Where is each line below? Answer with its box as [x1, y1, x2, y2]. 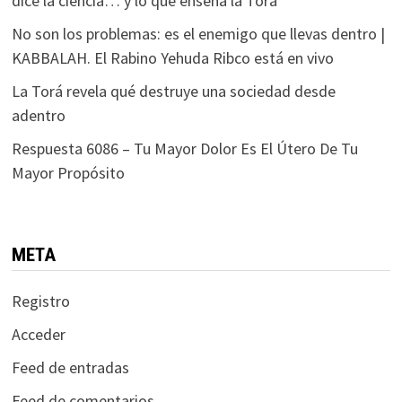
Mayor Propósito [11, 162, 125, 184]
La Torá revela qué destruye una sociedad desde [11, 81, 336, 102]
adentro [11, 105, 66, 127]
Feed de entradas [11, 357, 129, 379]
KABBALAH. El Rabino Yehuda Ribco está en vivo [11, 48, 334, 69]
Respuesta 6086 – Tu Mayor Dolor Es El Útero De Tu [11, 138, 358, 160]
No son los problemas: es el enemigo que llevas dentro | [11, 23, 385, 45]
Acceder [11, 324, 66, 345]
